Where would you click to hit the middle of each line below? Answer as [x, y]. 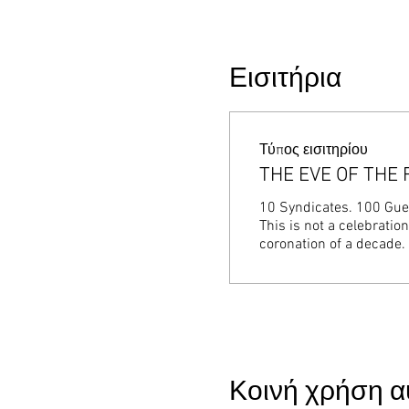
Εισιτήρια [285, 80]
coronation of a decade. [332, 245]
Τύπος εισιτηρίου [313, 151]
